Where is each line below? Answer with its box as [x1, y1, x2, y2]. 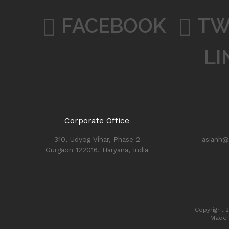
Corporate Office [64, 116, 130, 125]
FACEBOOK [61, 14, 166, 37]
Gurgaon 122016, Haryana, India [45, 146, 149, 154]
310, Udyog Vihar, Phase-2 [54, 135, 140, 143]
